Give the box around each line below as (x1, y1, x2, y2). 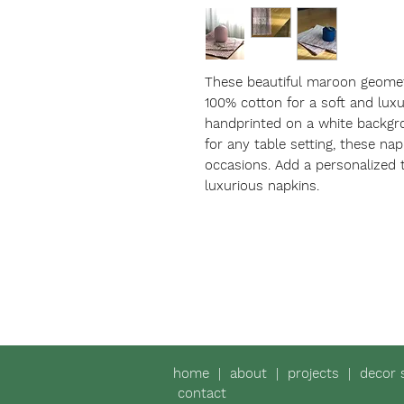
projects (288, 365, 348, 381)
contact (178, 385, 231, 401)
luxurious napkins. (205, 178, 319, 194)
